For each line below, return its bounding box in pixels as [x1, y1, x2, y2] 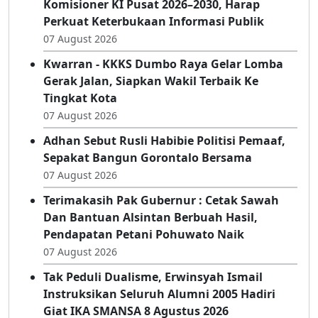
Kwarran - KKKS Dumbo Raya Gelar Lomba [43, 56, 283, 72]
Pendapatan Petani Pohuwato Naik [43, 226, 244, 243]
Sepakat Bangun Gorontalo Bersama [43, 150, 252, 166]
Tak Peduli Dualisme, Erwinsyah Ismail [43, 269, 263, 285]
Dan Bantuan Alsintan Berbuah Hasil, [43, 209, 258, 226]
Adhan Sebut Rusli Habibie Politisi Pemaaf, [43, 133, 285, 149]
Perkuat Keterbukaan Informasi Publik [43, 13, 264, 30]
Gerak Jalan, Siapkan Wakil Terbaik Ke [43, 73, 258, 89]
